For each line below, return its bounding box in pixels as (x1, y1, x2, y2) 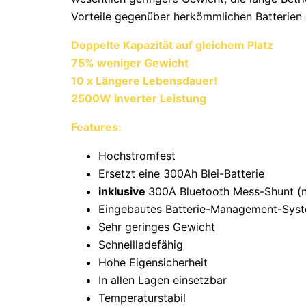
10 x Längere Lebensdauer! (71, 74, 217, 88)
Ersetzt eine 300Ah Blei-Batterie (98, 167, 264, 181)
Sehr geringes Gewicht (98, 220, 215, 234)
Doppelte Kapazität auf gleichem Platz (71, 38, 273, 53)
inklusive (98, 184, 148, 199)
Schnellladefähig (98, 238, 183, 252)
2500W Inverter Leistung (71, 92, 206, 106)
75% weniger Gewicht (71, 56, 189, 70)
